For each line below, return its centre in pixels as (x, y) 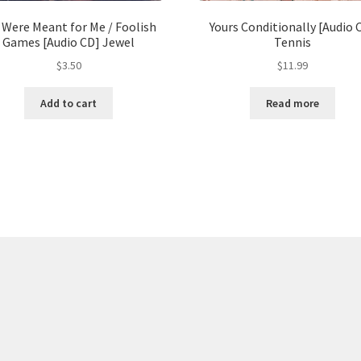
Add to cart (69, 104)
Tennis (292, 41)
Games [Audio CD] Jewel (69, 41)
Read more (292, 104)
